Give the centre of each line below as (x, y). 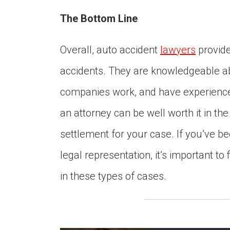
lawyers (178, 50)
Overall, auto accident (110, 50)
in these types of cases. (113, 176)
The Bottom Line (99, 18)
